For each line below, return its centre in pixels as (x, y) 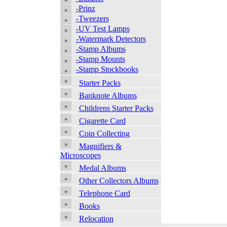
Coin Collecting (104, 134)
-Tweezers (92, 18)
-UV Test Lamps (103, 29)
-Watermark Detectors (111, 39)
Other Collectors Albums (119, 181)
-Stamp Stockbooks (107, 69)
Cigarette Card (102, 121)
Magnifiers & (100, 146)
